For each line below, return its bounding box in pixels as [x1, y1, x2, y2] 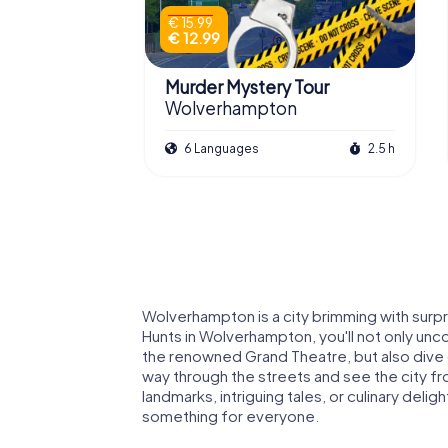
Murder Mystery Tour [165, 76, 329, 99]
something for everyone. [142, 405, 319, 425]
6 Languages [182, 140, 259, 156]
